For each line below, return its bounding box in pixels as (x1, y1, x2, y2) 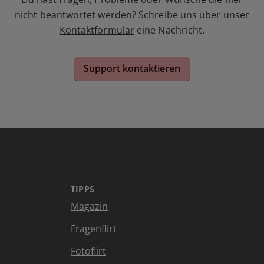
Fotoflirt (71, 245, 106, 258)
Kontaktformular (59, 23, 134, 37)
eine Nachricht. (134, 23, 205, 37)
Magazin (71, 200, 108, 213)
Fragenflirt (71, 222, 117, 235)
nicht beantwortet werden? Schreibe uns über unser (15, 8, 249, 21)
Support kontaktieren (84, 62, 180, 75)
